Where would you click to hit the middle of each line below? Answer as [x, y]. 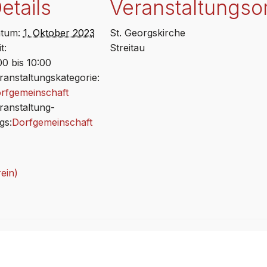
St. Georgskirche [147, 33]
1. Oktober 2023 [59, 33]
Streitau [127, 48]
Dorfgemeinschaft [52, 122]
